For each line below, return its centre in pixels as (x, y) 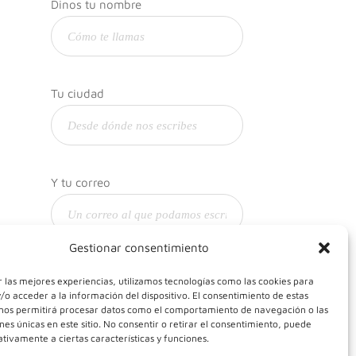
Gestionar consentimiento (139, 248)
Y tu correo (80, 182)
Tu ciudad (77, 93)
